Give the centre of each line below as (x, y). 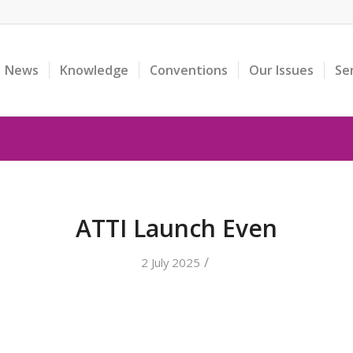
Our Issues (281, 70)
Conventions (188, 70)
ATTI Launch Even (176, 228)
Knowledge (94, 70)
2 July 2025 (170, 262)
